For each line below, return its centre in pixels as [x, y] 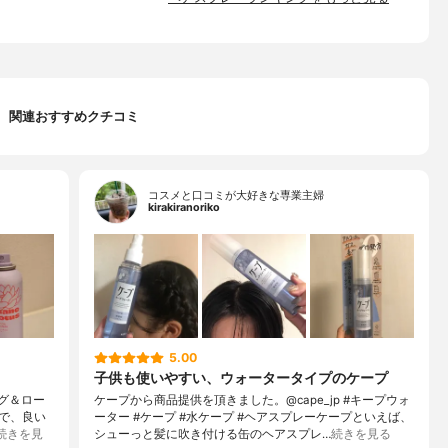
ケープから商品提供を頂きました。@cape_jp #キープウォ [252, 399]
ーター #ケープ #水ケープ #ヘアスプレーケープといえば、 [253, 416]
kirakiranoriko [184, 208]
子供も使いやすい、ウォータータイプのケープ [241, 377]
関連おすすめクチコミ [74, 116]
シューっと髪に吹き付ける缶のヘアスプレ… [212, 433]
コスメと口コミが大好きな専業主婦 [236, 196]
